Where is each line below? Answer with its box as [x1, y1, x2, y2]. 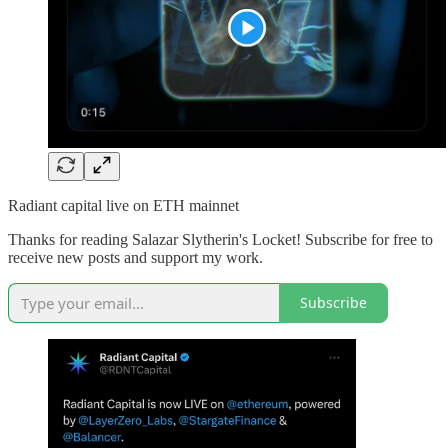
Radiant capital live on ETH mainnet [8, 196, 239, 214]
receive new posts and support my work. [8, 248, 263, 266]
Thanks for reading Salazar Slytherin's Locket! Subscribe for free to [8, 230, 433, 248]
